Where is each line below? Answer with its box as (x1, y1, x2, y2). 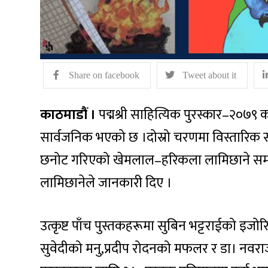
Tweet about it (182, 70, 237, 81)
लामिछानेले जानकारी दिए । (40, 171, 172, 194)
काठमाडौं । (40, 103, 96, 126)
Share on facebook (69, 70, 140, 81)
